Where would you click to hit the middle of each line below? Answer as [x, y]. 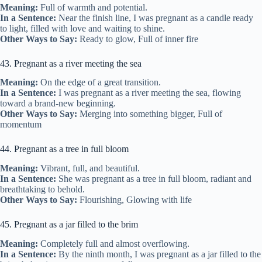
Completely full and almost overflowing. [114, 243]
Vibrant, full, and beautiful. [89, 168]
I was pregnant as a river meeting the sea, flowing [149, 93]
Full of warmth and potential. [93, 7]
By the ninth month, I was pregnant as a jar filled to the [158, 254]
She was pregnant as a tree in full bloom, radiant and [154, 179]
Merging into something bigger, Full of [150, 114]
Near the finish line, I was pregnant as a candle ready [155, 18]
